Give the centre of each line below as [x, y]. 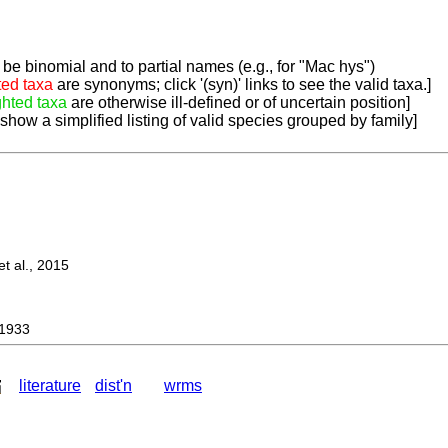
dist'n [113, 386]
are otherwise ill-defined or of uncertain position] [238, 103]
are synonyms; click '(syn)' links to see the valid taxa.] [242, 85]
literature [50, 386]
